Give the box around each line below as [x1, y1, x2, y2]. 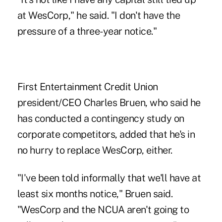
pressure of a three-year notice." [17, 25, 157, 37]
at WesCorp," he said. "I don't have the [17, 9, 180, 21]
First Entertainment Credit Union [17, 80, 158, 93]
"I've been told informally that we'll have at [17, 171, 201, 184]
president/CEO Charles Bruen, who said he [17, 96, 201, 109]
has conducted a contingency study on [17, 112, 184, 124]
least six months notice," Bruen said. [17, 187, 173, 200]
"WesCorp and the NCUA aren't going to [17, 203, 189, 216]
